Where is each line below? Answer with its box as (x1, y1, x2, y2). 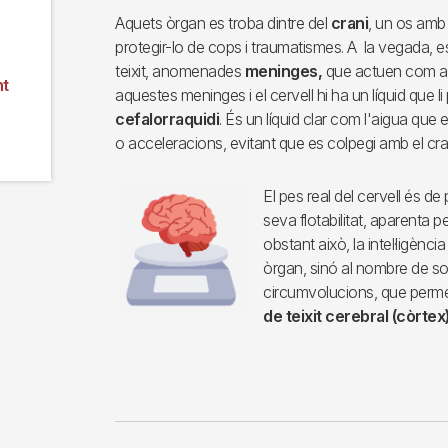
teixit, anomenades (115, 61, 245, 82)
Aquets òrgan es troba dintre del (115, 13, 331, 34)
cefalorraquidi (115, 109, 219, 130)
